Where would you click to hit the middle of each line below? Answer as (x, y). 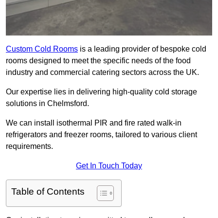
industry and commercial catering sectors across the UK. (102, 73)
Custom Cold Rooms (42, 49)
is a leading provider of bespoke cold (142, 49)
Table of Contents (48, 192)
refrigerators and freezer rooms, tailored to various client (101, 135)
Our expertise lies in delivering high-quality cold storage (101, 92)
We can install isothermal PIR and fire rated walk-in (94, 123)
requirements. (29, 146)
